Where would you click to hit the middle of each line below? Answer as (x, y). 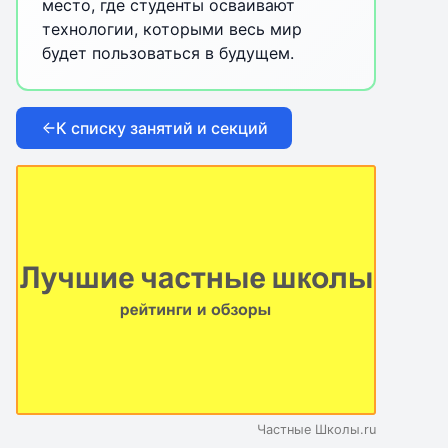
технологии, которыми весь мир (172, 29)
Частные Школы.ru (316, 429)
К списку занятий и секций (162, 128)
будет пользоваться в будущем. (168, 53)
